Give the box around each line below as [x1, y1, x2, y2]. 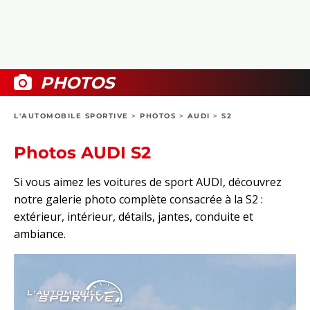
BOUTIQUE [28, 66, 78, 77]
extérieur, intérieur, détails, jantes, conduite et [14, 209, 253, 225]
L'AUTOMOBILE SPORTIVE [14, 111, 129, 120]
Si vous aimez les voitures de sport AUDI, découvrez [14, 174, 282, 190]
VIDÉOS [28, 35, 64, 46]
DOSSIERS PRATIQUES [28, 58, 134, 69]
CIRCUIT [28, 129, 66, 140]
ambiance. [14, 226, 66, 242]
